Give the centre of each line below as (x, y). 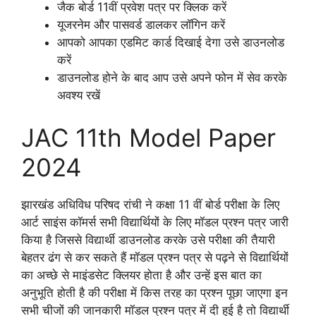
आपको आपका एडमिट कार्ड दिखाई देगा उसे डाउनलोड (171, 43)
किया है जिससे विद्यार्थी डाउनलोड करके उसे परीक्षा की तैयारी (148, 239)
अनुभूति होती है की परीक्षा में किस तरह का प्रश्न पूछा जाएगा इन (154, 292)
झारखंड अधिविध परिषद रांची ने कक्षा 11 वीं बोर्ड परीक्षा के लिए (150, 204)
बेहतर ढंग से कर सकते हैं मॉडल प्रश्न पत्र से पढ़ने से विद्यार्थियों (155, 257)
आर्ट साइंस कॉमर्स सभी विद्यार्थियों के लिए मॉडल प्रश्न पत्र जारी (155, 222)
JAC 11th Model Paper (148, 137)
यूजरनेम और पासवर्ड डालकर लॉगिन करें (141, 25)
